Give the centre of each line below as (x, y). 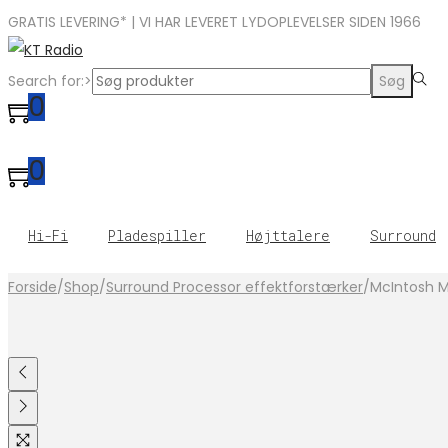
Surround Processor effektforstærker (234, 287)
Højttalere (288, 235)
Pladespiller (157, 235)
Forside (32, 287)
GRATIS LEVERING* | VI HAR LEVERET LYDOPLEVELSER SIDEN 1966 (214, 22)
